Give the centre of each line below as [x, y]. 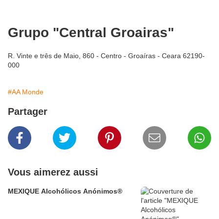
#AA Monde [26, 92]
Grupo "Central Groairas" [91, 33]
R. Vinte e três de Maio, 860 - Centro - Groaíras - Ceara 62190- [106, 56]
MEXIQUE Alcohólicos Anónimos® [65, 191]
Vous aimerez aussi [53, 172]
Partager [28, 112]
